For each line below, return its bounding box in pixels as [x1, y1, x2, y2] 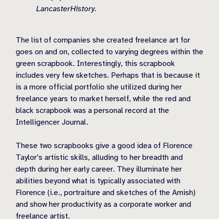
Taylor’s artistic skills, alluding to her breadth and [16, 152, 183, 162]
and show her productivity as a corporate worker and [16, 199, 191, 209]
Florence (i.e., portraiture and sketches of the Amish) [16, 187, 196, 197]
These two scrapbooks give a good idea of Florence [16, 140, 193, 151]
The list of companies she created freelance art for [16, 35, 190, 45]
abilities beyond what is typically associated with [16, 175, 180, 186]
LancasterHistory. [36, 3, 97, 14]
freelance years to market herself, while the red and [16, 93, 191, 104]
